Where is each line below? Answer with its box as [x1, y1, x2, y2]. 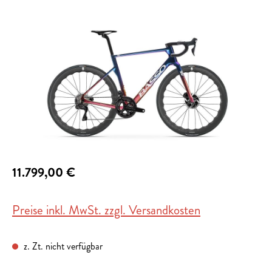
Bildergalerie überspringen [12, 16, 108, 31]
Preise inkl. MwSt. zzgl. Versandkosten [12, 201, 200, 220]
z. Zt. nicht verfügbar [21, 239, 103, 254]
